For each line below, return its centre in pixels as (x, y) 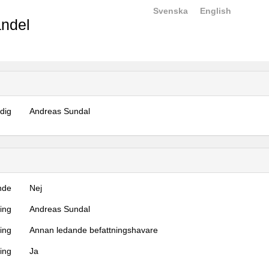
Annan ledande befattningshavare (94, 230)
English (216, 11)
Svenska (171, 11)
